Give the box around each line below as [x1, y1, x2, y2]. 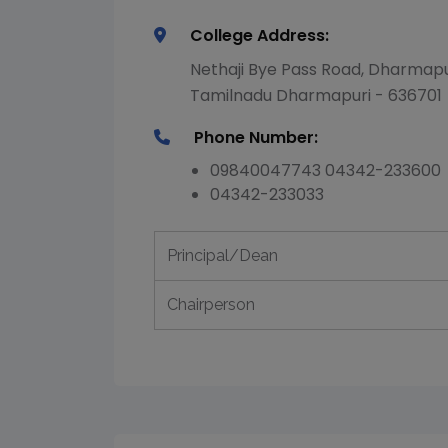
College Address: [190, 24, 329, 47]
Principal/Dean [167, 246, 278, 265]
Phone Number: [194, 126, 318, 149]
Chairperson [167, 295, 255, 314]
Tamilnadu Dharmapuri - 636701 [190, 84, 442, 107]
